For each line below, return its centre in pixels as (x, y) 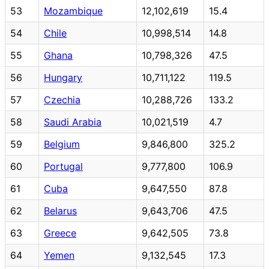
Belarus (60, 210)
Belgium (62, 144)
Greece (60, 233)
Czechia (62, 99)
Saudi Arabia (73, 122)
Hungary (63, 77)
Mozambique (73, 11)
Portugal (63, 166)
